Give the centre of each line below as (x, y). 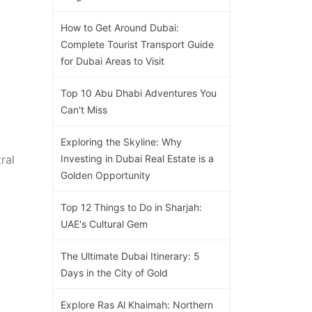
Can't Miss (84, 109)
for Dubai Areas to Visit (112, 61)
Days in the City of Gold (114, 272)
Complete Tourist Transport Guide (137, 44)
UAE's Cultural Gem (104, 224)
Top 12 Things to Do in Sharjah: (131, 207)
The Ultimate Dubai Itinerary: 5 (130, 256)
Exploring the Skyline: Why (121, 141)
